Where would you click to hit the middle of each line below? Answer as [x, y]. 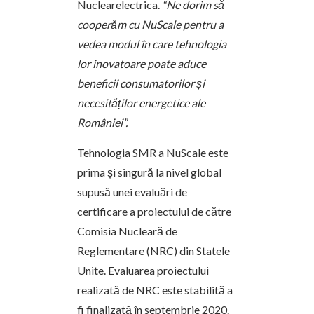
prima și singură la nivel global [149, 172]
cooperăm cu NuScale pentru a [150, 24]
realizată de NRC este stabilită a [155, 290]
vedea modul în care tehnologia [152, 44]
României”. [102, 122]
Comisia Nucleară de [127, 231]
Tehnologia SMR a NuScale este [153, 152]
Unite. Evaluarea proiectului [143, 270]
